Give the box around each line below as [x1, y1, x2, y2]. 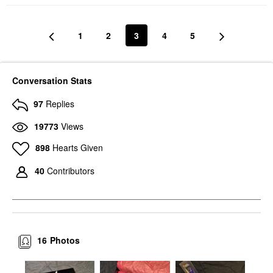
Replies [46, 97, 74, 110]
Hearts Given [52, 141, 103, 154]
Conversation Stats [12, 74, 92, 87]
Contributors [47, 165, 94, 177]
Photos [50, 234, 80, 247]
